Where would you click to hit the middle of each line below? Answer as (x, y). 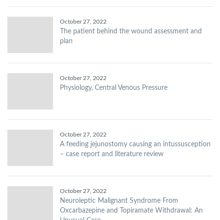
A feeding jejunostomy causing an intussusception (135, 144)
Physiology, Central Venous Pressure (114, 88)
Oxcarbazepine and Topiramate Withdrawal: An (131, 211)
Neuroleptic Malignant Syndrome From (119, 201)
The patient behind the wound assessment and (131, 31)
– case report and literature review (112, 154)
